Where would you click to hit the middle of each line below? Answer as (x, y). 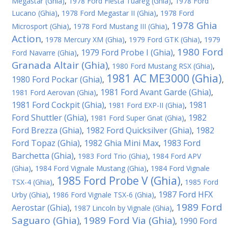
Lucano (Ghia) (35, 13)
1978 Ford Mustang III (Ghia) (120, 26)
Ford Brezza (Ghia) (47, 130)
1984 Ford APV (177, 156)
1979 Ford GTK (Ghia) (164, 39)
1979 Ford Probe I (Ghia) (127, 52)
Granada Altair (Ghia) (60, 65)
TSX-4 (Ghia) (32, 182)
